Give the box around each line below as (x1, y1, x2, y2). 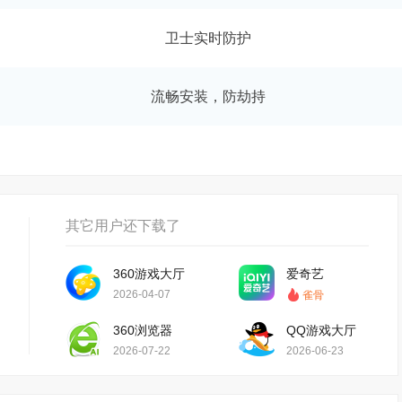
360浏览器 (113, 323, 172, 337)
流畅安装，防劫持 (151, 89, 266, 104)
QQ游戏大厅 (286, 323, 356, 337)
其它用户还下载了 (66, 218, 180, 233)
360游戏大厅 (113, 267, 185, 281)
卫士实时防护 (165, 31, 251, 46)
